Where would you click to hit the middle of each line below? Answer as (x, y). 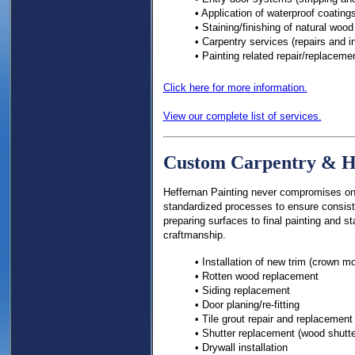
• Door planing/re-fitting (247, 305)
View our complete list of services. (242, 116)
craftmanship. (194, 235)
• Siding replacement (242, 290)
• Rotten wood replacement (256, 276)
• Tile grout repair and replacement (273, 319)
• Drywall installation (241, 347)
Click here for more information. (235, 88)
